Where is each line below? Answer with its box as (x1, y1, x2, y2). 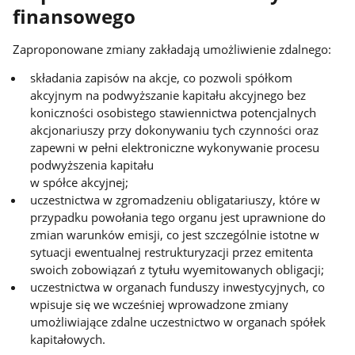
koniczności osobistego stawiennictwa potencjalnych (30, 105, 317, 121)
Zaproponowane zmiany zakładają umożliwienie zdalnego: (13, 40, 332, 57)
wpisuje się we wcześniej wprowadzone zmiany (30, 296, 289, 313)
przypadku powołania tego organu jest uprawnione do (30, 209, 326, 226)
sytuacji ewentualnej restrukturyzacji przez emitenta (30, 244, 314, 261)
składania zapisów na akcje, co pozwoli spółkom (30, 70, 293, 86)
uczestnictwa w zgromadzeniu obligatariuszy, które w (30, 192, 321, 208)
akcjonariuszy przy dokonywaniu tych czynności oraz (30, 122, 319, 139)
